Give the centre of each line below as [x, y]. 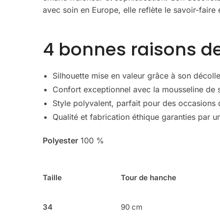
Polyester [61, 141]
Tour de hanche [149, 178]
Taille [53, 178]
